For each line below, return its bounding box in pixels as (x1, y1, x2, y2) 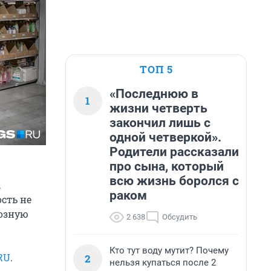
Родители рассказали (109, 145, 239, 159)
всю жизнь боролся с (109, 174, 239, 188)
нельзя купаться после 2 (109, 257, 216, 268)
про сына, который (109, 159, 224, 174)
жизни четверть (109, 101, 207, 116)
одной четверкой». (109, 130, 221, 145)
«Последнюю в (109, 87, 198, 101)
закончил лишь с (109, 116, 211, 130)
